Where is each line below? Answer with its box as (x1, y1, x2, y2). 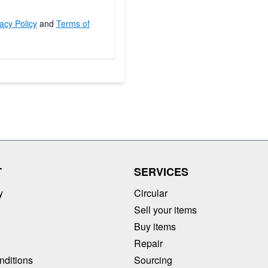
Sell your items (134, 202, 197, 217)
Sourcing (134, 252, 172, 267)
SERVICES (134, 163, 188, 179)
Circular (134, 185, 167, 200)
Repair (134, 236, 163, 250)
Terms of (56, 17, 90, 29)
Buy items (134, 219, 176, 233)
